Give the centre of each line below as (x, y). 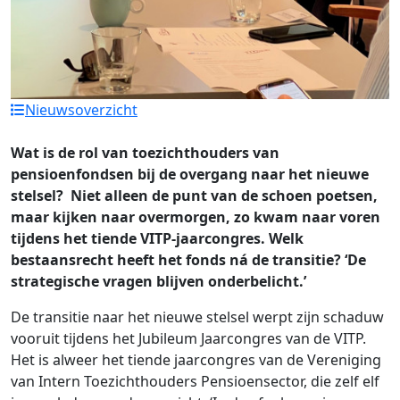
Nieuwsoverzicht (81, 110)
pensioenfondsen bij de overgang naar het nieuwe (190, 175)
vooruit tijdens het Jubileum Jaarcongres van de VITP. (188, 339)
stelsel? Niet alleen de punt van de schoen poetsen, (194, 196)
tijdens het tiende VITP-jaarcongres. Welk (157, 239)
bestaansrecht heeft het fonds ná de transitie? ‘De (188, 260)
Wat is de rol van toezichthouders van (145, 153)
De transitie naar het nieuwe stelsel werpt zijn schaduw (197, 317)
